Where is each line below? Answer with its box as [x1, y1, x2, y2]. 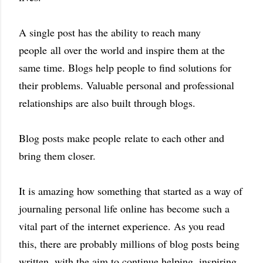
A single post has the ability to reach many [19, 25, 201, 40]
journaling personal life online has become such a [19, 201, 230, 216]
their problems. [19, 78, 86, 93]
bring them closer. [19, 149, 99, 163]
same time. [19, 60, 68, 75]
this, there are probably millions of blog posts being [19, 237, 240, 251]
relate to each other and [124, 131, 224, 146]
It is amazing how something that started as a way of [19, 184, 242, 198]
